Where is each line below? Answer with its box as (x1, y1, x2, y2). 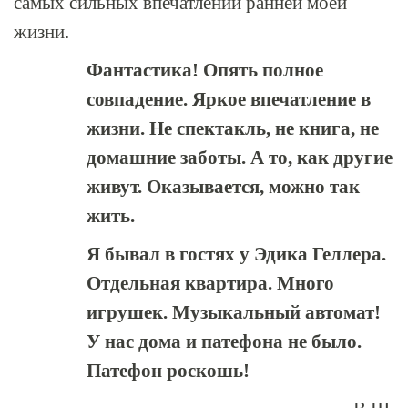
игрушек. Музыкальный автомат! (87, 301, 381, 323)
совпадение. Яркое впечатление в (87, 88, 371, 110)
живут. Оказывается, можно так (87, 176, 360, 198)
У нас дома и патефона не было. (87, 331, 362, 352)
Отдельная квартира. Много (87, 272, 334, 294)
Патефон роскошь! (87, 360, 250, 382)
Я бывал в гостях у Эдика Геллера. (87, 243, 386, 265)
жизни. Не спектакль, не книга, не (87, 117, 379, 139)
